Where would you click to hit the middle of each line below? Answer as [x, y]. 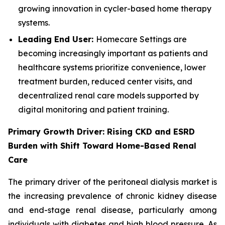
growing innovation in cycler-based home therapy [115, 8]
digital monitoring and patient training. [93, 109]
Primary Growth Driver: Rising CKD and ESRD [101, 131]
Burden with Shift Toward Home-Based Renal [102, 145]
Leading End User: [57, 39]
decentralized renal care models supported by [108, 95]
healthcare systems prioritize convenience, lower [112, 67]
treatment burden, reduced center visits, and [105, 81]
